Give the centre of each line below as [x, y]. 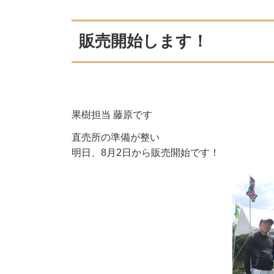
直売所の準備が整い [116, 137]
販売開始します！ [144, 41]
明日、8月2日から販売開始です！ [146, 153]
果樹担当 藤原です [112, 115]
